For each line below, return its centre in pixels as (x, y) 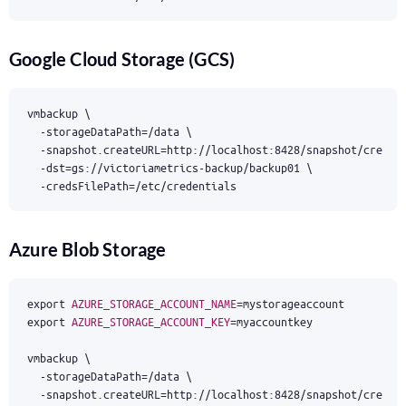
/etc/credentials (186, 185)
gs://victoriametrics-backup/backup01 (189, 167)
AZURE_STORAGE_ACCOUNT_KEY (151, 321)
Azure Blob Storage (90, 249)
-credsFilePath (78, 185)
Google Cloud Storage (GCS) (124, 59)
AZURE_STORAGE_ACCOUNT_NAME (154, 303)
